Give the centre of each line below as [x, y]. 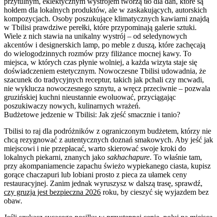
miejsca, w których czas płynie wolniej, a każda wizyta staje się [101, 62]
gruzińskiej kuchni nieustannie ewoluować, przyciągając [90, 97]
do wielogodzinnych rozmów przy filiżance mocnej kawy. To [98, 53]
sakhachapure [128, 157]
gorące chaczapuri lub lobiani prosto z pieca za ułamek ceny [95, 174]
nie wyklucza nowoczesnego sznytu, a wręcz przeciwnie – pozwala [107, 88]
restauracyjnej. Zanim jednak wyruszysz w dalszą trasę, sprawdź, [103, 183]
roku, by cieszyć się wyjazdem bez [155, 192]
